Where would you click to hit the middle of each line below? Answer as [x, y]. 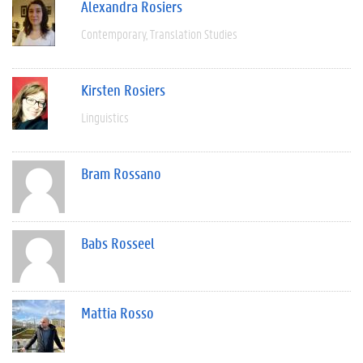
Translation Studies [194, 33]
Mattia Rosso [117, 312]
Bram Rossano [121, 173]
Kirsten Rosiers [123, 90]
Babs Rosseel [118, 243]
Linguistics [105, 117]
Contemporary [113, 33]
